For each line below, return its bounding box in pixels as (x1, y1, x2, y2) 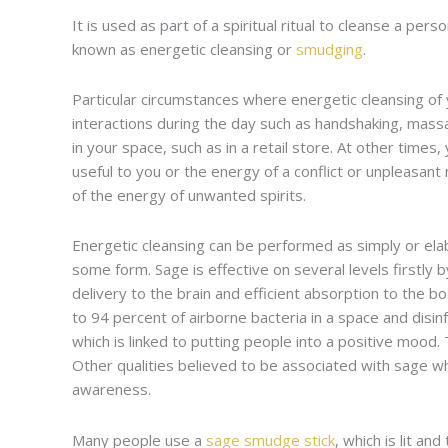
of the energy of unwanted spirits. (72, 185, 306, 206)
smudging (296, 38, 363, 59)
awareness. (72, 379, 151, 400)
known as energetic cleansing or (72, 38, 296, 59)
